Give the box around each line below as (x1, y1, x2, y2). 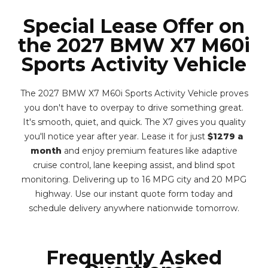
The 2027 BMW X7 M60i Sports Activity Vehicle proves (20, 88, 248, 99)
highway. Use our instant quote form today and (35, 188, 233, 199)
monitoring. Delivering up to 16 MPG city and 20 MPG (22, 174, 246, 185)
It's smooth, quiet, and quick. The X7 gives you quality (22, 117, 246, 127)
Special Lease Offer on (23, 14, 245, 38)
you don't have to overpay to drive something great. (25, 102, 243, 113)
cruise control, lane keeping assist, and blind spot (33, 160, 235, 170)
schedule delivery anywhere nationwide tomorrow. (29, 203, 239, 214)
